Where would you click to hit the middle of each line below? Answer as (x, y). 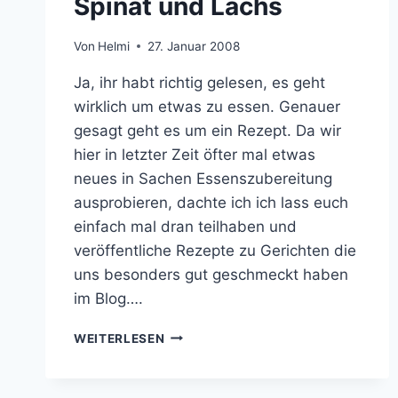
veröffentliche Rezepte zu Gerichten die (215, 250)
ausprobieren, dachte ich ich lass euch (211, 202)
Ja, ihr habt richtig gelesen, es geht (199, 82)
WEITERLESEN (119, 338)
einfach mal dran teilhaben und (185, 226)
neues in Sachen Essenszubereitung (203, 178)
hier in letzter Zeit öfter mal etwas (195, 154)
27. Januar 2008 (194, 46)
